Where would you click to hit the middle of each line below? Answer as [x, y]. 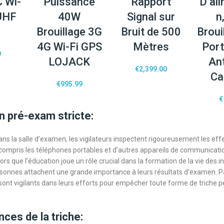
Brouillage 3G [69, 32]
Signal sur [151, 17]
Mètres [151, 47]
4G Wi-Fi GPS [69, 47]
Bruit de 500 [151, 32]
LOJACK [69, 62]
